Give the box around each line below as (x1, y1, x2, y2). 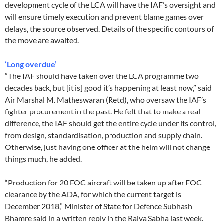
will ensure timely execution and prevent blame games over (5, 12, 204, 22)
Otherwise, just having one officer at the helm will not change (5, 142, 210, 152)
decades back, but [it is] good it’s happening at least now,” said (5, 83, 212, 93)
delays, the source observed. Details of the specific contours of (5, 24, 214, 34)
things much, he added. (5, 154, 82, 164)
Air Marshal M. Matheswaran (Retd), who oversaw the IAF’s (5, 95, 206, 105)
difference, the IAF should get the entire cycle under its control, (5, 118, 216, 128)
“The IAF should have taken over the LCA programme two (5, 71, 199, 81)
